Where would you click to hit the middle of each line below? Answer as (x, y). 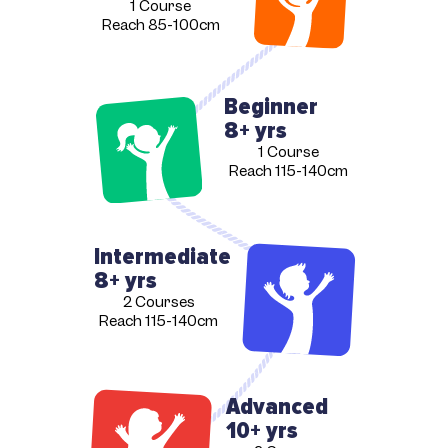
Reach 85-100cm (160, 24)
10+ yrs (261, 431)
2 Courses (158, 301)
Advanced (276, 407)
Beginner (270, 107)
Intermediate (162, 256)
